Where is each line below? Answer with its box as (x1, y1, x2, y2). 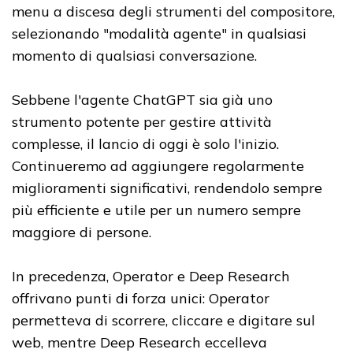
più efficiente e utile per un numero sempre (12, 200, 301, 219)
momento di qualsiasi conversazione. (12, 46, 261, 65)
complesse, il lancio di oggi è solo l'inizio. (12, 134, 279, 153)
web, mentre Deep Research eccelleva (12, 333, 267, 351)
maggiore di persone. (12, 222, 151, 241)
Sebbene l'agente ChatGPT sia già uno (12, 90, 273, 109)
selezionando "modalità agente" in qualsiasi (12, 24, 307, 43)
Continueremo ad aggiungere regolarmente (12, 156, 304, 175)
